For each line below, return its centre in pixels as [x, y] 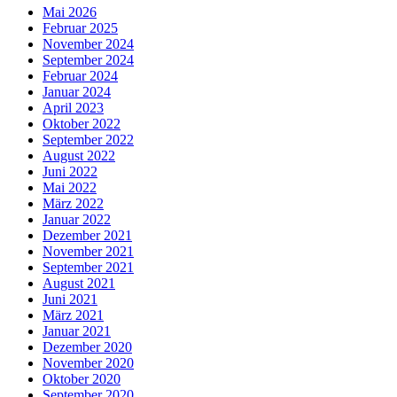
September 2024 [88, 59]
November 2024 [88, 43]
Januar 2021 [77, 331]
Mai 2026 [70, 12]
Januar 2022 [77, 219]
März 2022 [73, 203]
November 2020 [88, 362]
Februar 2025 [80, 27]
